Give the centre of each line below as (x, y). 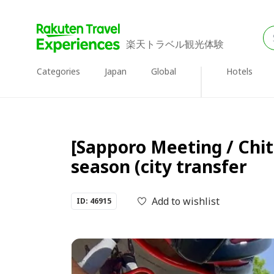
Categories (58, 71)
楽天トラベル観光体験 (175, 44)
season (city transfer (159, 166)
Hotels (239, 71)
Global (164, 71)
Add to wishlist (186, 201)
